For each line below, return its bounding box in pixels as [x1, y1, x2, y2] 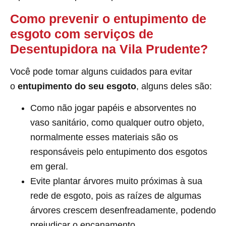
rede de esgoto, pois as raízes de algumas [30, 191, 201, 201]
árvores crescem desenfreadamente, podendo [30, 205, 216, 216]
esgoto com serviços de [10, 26, 153, 41]
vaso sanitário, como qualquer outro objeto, [30, 118, 204, 128]
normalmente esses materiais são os [30, 132, 178, 143]
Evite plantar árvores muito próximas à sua [30, 176, 202, 187]
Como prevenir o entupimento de [10, 11, 206, 26]
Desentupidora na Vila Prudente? [10, 41, 215, 56]
